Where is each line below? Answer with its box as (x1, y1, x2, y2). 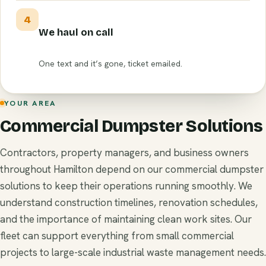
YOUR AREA (4, 97, 56, 108)
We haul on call (39, 26, 113, 39)
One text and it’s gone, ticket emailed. (39, 58, 182, 69)
